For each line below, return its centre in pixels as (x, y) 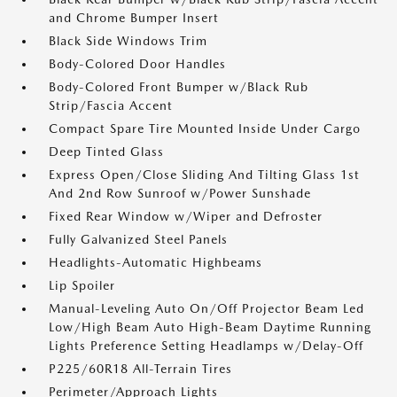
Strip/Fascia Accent (111, 105)
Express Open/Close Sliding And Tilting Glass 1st (204, 175)
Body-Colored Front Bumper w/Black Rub (179, 87)
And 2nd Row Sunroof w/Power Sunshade (180, 193)
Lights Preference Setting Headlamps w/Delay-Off (206, 346)
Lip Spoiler (82, 285)
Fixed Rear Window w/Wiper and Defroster (186, 216)
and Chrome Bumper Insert (134, 18)
